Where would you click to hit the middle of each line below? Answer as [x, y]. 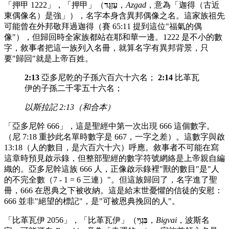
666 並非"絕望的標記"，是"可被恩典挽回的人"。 [92, 201]
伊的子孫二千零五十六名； [74, 88]
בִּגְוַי [142, 220]
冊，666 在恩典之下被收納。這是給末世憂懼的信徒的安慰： [113, 190]
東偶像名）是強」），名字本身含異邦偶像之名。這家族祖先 [114, 15]
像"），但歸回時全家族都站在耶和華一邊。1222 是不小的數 [113, 37]
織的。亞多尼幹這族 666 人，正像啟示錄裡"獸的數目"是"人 [112, 169]
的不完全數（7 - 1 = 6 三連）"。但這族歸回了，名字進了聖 [111, 179]
